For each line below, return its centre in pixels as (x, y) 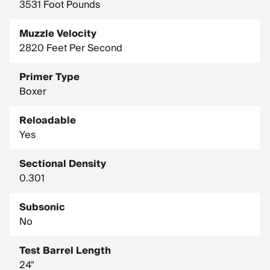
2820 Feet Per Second (71, 48)
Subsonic (42, 207)
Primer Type (49, 77)
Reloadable (48, 121)
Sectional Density (63, 164)
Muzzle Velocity (58, 34)
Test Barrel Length (65, 251)
